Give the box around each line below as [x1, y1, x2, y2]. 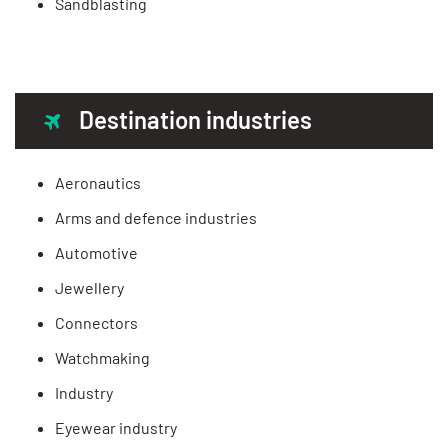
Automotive [55, 242, 138, 262]
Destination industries [79, 104, 312, 134]
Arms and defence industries [55, 207, 257, 227]
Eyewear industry [55, 417, 177, 437]
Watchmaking [55, 347, 150, 367]
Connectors [55, 312, 138, 332]
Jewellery [55, 277, 124, 297]
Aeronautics [55, 172, 141, 192]
